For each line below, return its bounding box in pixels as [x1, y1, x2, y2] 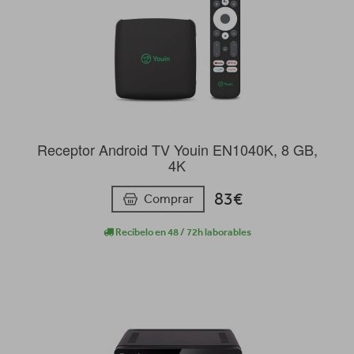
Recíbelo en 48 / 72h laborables [113, 226, 251, 239]
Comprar [144, 191, 194, 207]
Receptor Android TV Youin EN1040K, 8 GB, [36, 139, 318, 160]
